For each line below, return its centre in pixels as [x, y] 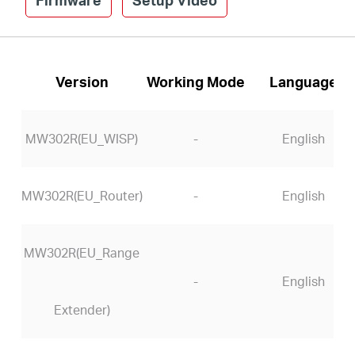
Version [82, 82]
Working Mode [196, 82]
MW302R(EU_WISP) [82, 139]
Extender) [82, 310]
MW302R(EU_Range [82, 253]
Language [304, 82]
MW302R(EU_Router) [82, 196]
